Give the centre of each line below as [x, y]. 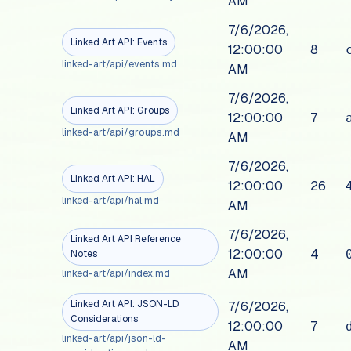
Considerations [105, 319]
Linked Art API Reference [126, 239]
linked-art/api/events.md [120, 64]
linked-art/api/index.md [116, 273]
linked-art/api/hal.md [111, 201]
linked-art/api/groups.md [121, 132]
